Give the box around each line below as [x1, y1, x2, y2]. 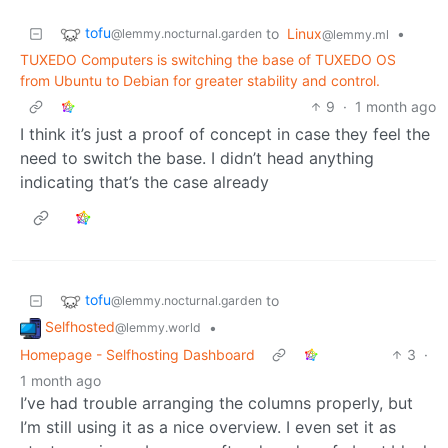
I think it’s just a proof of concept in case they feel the [20, 124, 430, 145]
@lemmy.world [115, 320, 201, 336]
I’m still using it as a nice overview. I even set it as [20, 416, 396, 437]
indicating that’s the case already [20, 172, 269, 193]
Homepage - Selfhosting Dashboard [20, 345, 255, 363]
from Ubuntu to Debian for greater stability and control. [20, 72, 380, 90]
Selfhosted [45, 318, 115, 336]
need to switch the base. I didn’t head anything [20, 148, 374, 169]
